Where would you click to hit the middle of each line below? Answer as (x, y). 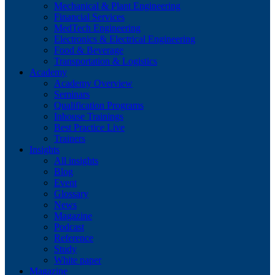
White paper (78, 260)
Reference (74, 238)
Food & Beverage (89, 50)
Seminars (72, 95)
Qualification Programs (99, 106)
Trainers (70, 139)
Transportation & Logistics (106, 61)
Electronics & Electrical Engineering (125, 39)
